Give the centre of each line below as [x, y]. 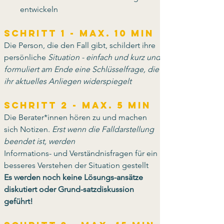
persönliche [26, 57]
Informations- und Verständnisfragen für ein [82, 153]
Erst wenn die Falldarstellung [104, 129]
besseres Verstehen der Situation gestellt [77, 165]
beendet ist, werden [39, 141]
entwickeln [39, 9]
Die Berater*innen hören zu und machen [76, 117]
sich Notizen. [28, 129]
